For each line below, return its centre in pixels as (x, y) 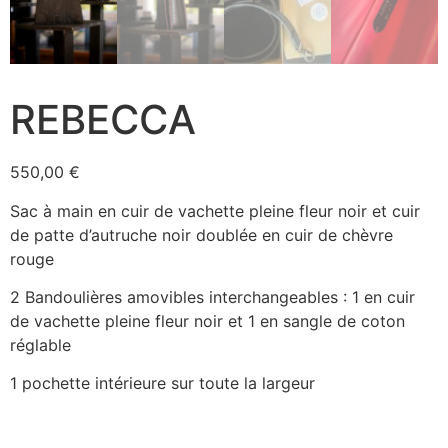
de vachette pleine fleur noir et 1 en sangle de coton (207, 320)
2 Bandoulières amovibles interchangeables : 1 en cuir (212, 296)
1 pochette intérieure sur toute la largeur (162, 383)
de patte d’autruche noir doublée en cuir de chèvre (201, 234)
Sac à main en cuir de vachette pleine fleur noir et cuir (215, 210)
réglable (40, 344)
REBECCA (103, 120)
